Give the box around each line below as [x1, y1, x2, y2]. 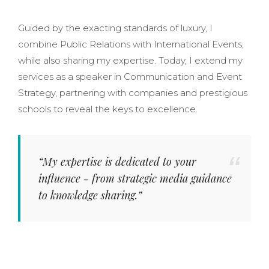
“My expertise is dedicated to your [38, 154, 196, 169]
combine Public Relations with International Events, [18, 38, 244, 50]
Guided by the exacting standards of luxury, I [18, 22, 213, 34]
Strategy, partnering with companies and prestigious [18, 86, 247, 98]
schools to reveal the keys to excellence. [18, 103, 198, 115]
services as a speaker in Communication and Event [18, 70, 242, 82]
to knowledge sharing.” [38, 187, 142, 202]
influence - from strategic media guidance [38, 171, 232, 186]
